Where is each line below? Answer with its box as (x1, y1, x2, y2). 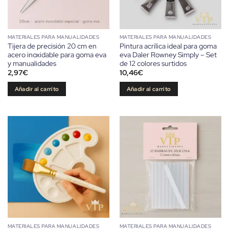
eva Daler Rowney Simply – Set (119, 50, 217, 60)
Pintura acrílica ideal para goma (119, 41, 217, 51)
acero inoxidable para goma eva (7, 50, 106, 60)
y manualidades (7, 59, 56, 68)
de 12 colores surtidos (119, 59, 187, 68)
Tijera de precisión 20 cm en (7, 41, 97, 51)
